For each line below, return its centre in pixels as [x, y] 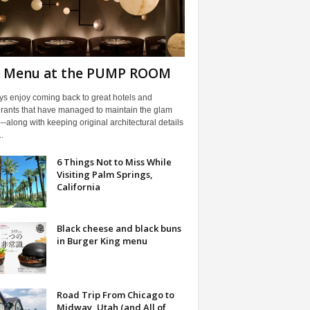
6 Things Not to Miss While [114, 162]
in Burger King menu [102, 240]
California [78, 186]
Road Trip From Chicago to [115, 294]
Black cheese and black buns [119, 228]
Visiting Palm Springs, [104, 174]
